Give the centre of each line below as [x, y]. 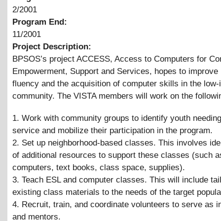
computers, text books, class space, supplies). [99, 167]
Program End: [41, 22]
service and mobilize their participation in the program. [112, 130]
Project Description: [53, 47]
